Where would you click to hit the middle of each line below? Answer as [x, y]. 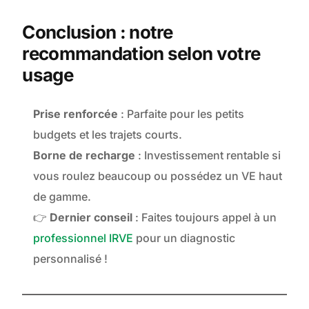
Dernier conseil [91, 218]
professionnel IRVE [83, 238]
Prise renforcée [76, 114]
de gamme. [62, 197]
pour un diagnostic [185, 238]
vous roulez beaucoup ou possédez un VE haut [158, 176]
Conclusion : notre [98, 32]
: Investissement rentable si [208, 156]
